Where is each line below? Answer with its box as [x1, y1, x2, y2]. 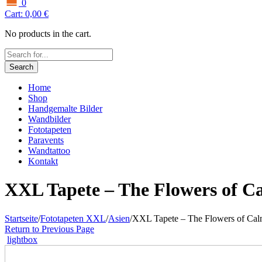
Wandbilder [28, 113, 71, 124]
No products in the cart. [5, 28, 91, 39]
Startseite [5, 213, 38, 223]
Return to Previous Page [5, 223, 94, 234]
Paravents [28, 135, 64, 145]
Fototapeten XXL [40, 213, 106, 223]
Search [9, 62, 33, 71]
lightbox [7, 234, 37, 244]
